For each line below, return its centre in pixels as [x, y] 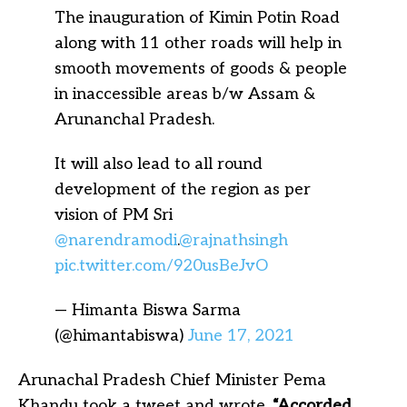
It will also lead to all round [159, 164]
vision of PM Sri [114, 214]
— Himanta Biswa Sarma [148, 310]
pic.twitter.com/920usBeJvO [161, 265]
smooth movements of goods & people [201, 68]
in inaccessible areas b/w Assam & [185, 94]
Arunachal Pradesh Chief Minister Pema [172, 380]
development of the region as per [183, 189]
